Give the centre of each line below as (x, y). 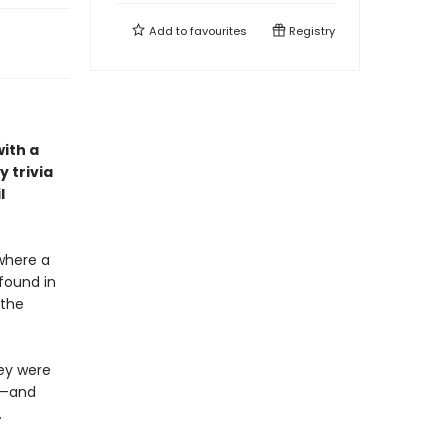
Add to (168, 31)
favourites (218, 31)
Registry (310, 31)
